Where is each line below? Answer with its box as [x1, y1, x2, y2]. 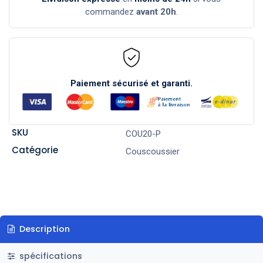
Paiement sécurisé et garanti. [70, 77, 193, 89]
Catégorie [11, 143, 58, 156]
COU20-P [125, 128, 161, 139]
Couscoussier [125, 146, 180, 157]
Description [16, 222, 70, 235]
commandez [85, 6, 136, 17]
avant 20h [136, 6, 176, 17]
